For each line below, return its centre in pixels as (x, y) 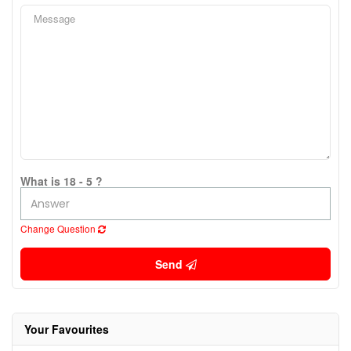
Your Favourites (67, 329)
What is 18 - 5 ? (62, 181)
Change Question (59, 229)
